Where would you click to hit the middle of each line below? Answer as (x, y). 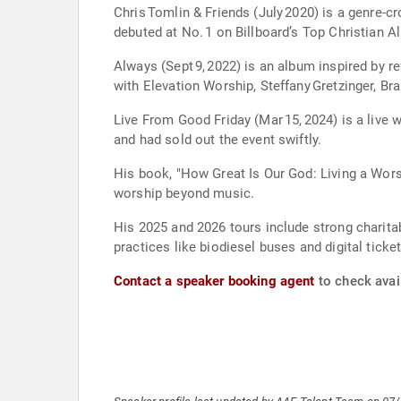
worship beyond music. (184, 193)
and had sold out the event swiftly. (218, 140)
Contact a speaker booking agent (214, 281)
